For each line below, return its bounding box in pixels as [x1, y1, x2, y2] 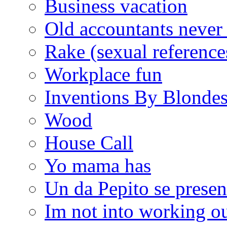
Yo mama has [45, 154, 151, 176]
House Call [45, 131, 133, 154]
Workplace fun [45, 63, 162, 85]
